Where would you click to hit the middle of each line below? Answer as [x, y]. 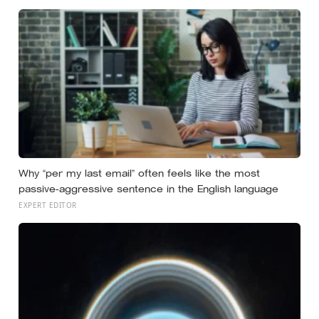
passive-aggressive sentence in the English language [148, 188]
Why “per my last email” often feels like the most [139, 172]
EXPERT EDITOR [48, 205]
